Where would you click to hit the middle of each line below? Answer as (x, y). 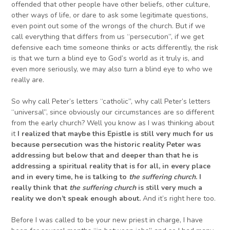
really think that (41, 188)
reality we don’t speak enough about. (76, 199)
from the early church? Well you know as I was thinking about (113, 123)
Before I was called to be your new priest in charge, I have (107, 220)
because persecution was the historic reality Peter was (106, 145)
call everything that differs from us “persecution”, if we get (108, 37)
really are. (28, 80)
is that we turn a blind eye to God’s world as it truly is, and (108, 59)
